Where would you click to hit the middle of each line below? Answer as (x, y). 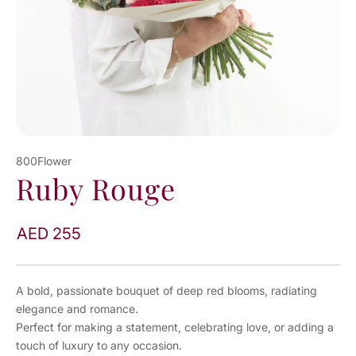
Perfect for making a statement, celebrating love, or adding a (175, 327)
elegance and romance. (77, 309)
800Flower (44, 161)
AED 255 (49, 234)
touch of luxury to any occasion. (99, 346)
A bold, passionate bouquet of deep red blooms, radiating (166, 291)
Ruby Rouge (96, 189)
